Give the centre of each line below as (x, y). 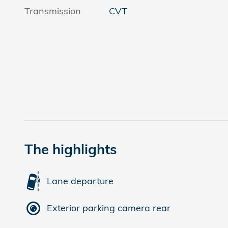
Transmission (53, 11)
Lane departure (80, 181)
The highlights (71, 149)
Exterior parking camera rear (109, 208)
